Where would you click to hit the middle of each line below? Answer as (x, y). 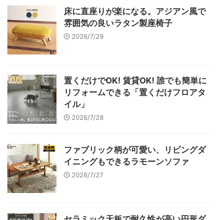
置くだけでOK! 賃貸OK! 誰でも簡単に (135, 80)
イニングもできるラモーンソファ (126, 161)
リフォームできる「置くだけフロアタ (135, 92)
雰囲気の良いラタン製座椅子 (118, 23)
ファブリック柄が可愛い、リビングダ (135, 150)
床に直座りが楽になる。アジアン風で (135, 11)
